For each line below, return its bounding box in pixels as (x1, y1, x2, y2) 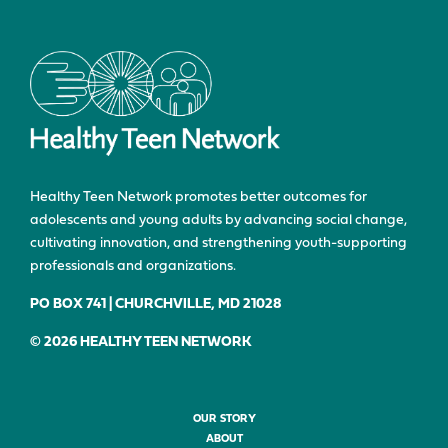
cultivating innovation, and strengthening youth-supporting (30, 236, 407, 252)
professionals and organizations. (30, 259, 236, 275)
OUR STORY (192, 414, 256, 426)
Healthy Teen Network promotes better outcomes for (30, 190, 367, 206)
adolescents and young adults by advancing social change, (30, 213, 407, 229)
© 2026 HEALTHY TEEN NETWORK (30, 335, 252, 351)
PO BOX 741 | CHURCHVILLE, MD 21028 (30, 297, 282, 313)
